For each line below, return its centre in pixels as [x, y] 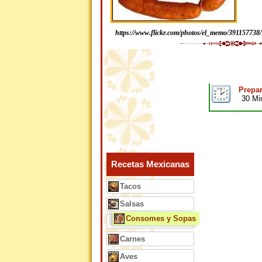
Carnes [132, 239]
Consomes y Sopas [161, 218]
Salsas [132, 204]
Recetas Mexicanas [150, 164]
